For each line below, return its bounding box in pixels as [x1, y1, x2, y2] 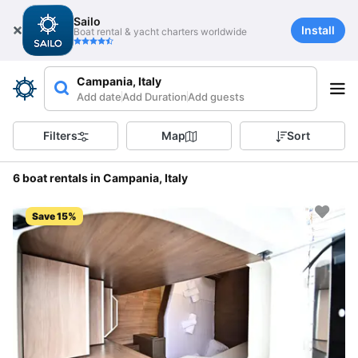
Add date [77, 90, 121, 103]
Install [301, 23, 335, 37]
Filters [42, 129, 78, 142]
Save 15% [32, 210, 77, 222]
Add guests [188, 90, 245, 103]
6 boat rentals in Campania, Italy [13, 171, 188, 185]
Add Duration [122, 90, 187, 103]
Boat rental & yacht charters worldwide [74, 26, 247, 38]
